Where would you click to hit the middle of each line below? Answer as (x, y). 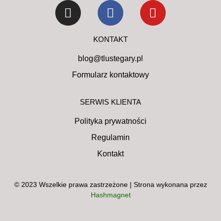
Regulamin (110, 137)
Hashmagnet (110, 195)
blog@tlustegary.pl (110, 58)
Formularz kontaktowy (110, 74)
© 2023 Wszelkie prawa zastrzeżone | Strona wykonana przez (110, 184)
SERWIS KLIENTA (110, 102)
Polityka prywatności (110, 121)
